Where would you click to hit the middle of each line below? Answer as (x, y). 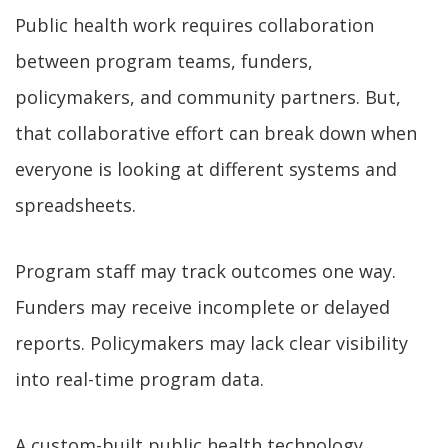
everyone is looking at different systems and (206, 169)
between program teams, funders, (164, 61)
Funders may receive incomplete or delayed (202, 307)
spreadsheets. (75, 205)
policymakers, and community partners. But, (208, 97)
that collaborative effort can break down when (216, 133)
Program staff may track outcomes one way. (205, 271)
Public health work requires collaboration (194, 25)
